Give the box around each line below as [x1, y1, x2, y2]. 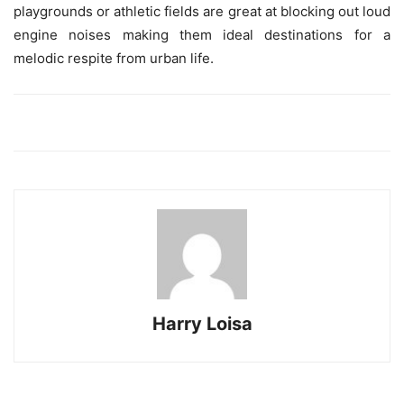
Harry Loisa [151, 313, 252, 335]
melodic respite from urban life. [14, 50, 214, 67]
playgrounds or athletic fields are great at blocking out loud [14, 3, 390, 20]
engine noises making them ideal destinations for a [14, 26, 390, 43]
